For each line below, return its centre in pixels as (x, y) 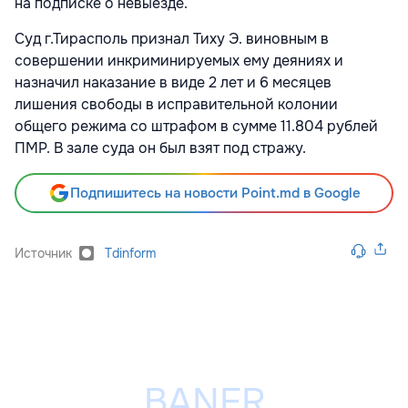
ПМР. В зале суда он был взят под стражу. (160, 148)
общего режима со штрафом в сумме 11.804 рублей (196, 127)
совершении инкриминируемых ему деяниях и (179, 61)
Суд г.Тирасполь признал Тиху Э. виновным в (172, 39)
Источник (43, 254)
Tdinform (130, 254)
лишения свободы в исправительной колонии (176, 105)
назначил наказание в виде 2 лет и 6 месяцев (173, 83)
